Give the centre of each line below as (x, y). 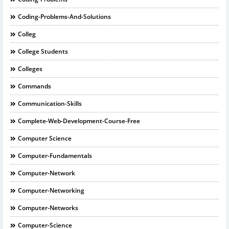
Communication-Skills (50, 104)
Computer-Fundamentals (55, 156)
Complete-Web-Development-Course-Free (79, 121)
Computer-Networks (48, 208)
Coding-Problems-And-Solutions (64, 17)
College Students (43, 51)
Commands (35, 86)
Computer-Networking (51, 190)
